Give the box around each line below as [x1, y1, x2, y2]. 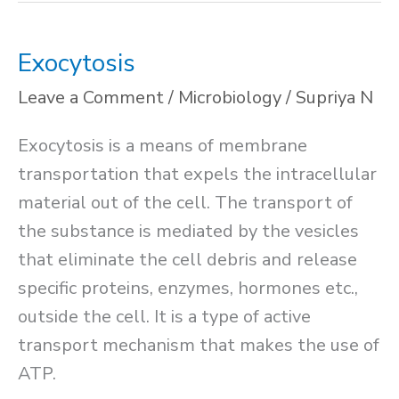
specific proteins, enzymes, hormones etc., [18, 275, 358, 300]
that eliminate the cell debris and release [18, 247, 357, 272]
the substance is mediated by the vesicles [18, 218, 359, 243]
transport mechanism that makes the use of [18, 332, 379, 357]
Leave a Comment [18, 85, 164, 110]
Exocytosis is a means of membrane [18, 133, 307, 158]
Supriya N [296, 85, 373, 110]
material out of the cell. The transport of [18, 190, 353, 215]
